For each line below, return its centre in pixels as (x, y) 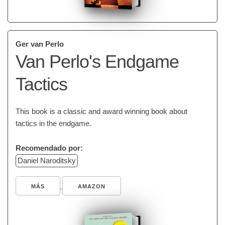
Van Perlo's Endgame (97, 62)
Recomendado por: (49, 148)
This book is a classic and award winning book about (101, 111)
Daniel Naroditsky (47, 160)
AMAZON (92, 186)
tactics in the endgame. (53, 123)
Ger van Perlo (40, 44)
